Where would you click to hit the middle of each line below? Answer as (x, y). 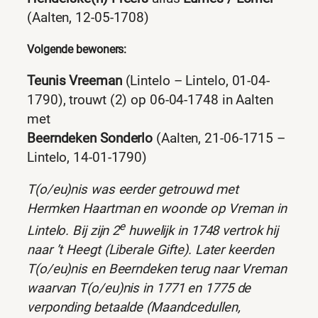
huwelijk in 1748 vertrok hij (202, 231)
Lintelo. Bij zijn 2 (73, 231)
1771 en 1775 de (203, 289)
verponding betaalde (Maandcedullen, (134, 308)
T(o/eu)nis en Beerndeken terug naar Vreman (157, 269)
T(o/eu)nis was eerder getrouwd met (133, 190)
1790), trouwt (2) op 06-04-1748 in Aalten (150, 100)
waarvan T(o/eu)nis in (92, 289)
